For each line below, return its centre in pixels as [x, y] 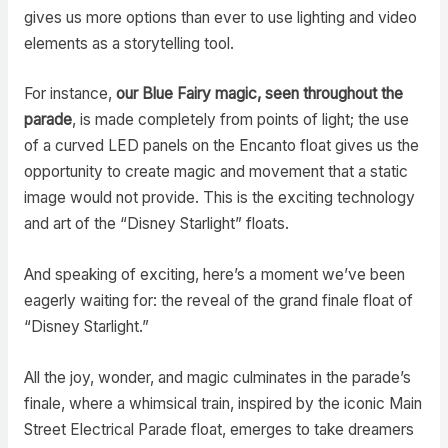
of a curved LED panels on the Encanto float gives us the [221, 146]
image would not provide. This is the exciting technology [219, 198]
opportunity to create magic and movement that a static [215, 172]
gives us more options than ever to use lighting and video [220, 17]
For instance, [69, 94]
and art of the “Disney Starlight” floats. [158, 224]
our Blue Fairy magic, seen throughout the [259, 94]
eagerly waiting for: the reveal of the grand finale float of [218, 301]
